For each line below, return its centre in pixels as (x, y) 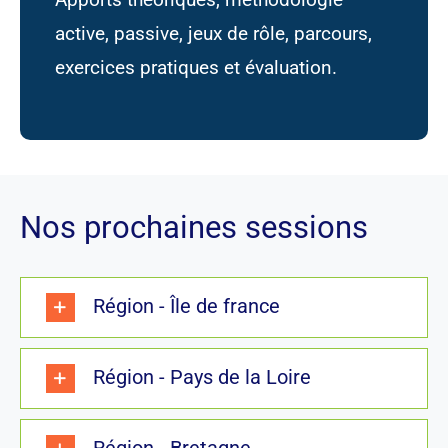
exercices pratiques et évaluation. (195, 68)
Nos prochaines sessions (193, 228)
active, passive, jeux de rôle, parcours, (213, 34)
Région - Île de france (186, 305)
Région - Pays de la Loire (201, 376)
